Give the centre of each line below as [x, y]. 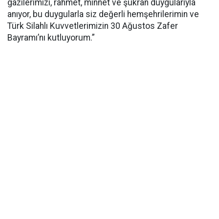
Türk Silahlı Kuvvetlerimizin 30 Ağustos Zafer [93, 26]
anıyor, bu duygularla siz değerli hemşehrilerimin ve [103, 14]
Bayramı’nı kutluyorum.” [51, 38]
